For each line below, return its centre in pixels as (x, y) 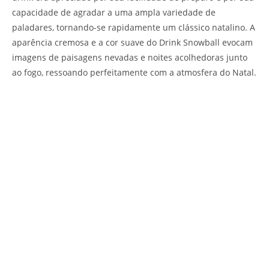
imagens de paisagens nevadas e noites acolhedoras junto (130, 58)
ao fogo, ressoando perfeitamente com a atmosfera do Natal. (134, 73)
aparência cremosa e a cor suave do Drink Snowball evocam (132, 43)
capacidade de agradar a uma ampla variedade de (114, 13)
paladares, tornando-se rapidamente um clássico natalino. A (134, 28)
